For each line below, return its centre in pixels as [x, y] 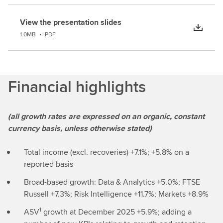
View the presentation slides [71, 22]
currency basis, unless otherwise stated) [80, 128]
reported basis [49, 164]
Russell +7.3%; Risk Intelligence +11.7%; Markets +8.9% [116, 194]
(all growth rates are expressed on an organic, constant [106, 116]
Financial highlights [77, 86]
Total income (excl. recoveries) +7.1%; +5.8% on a [107, 152]
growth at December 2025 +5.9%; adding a [116, 212]
